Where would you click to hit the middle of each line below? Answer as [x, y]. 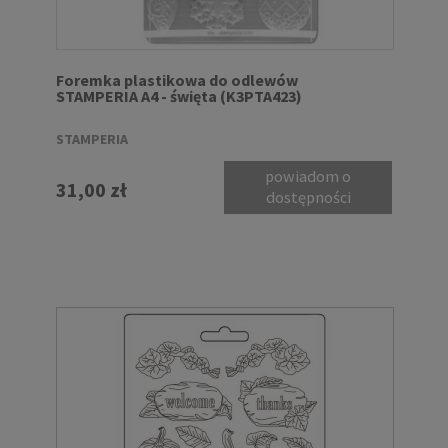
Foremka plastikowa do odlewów [177, 80]
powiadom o [308, 176]
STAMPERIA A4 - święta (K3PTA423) [179, 96]
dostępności [308, 197]
